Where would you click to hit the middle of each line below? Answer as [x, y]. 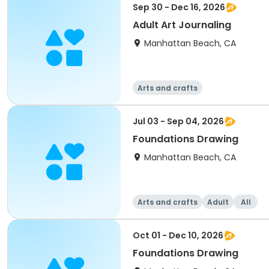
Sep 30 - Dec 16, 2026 [179, 7]
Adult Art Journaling [182, 25]
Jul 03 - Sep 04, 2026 [178, 121]
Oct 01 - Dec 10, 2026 [178, 235]
